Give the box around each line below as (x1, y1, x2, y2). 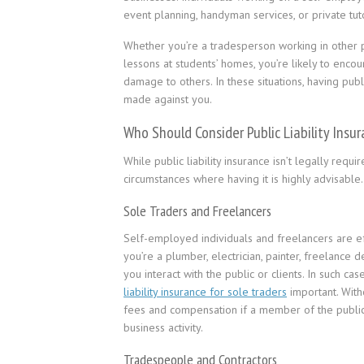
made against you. (123, 92, 212, 106)
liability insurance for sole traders (123, 284, 287, 299)
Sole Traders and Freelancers (123, 201, 271, 220)
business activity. (123, 320, 203, 335)
